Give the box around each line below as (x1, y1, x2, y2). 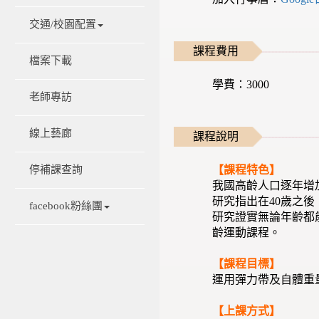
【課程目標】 (212, 257, 281, 270)
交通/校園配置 (29, 19, 96, 31)
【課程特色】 (212, 163, 281, 176)
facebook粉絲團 (29, 200, 103, 212)
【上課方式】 (212, 304, 281, 317)
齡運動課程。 (212, 226, 281, 239)
